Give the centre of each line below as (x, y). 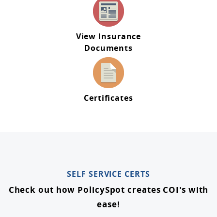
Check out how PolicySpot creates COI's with (108, 189)
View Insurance (108, 36)
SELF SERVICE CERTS (108, 174)
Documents (108, 48)
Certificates (108, 98)
